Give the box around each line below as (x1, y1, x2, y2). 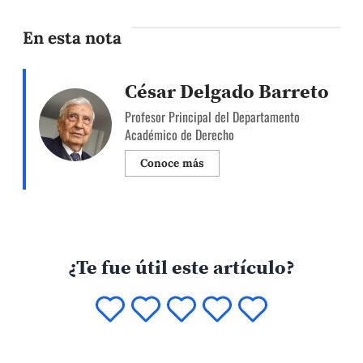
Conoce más (140, 156, 204, 171)
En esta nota (23, 26, 122, 49)
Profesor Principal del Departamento (125, 107, 300, 127)
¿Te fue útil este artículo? (68, 254, 295, 281)
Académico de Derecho (125, 125, 234, 145)
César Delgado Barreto (125, 78, 329, 105)
